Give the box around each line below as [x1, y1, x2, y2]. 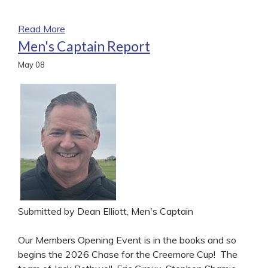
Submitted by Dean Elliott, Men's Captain [18, 205, 193, 217]
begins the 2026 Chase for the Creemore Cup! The [18, 248, 237, 260]
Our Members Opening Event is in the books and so [18, 233, 236, 246]
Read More [18, 22, 65, 35]
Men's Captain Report [18, 37, 150, 54]
